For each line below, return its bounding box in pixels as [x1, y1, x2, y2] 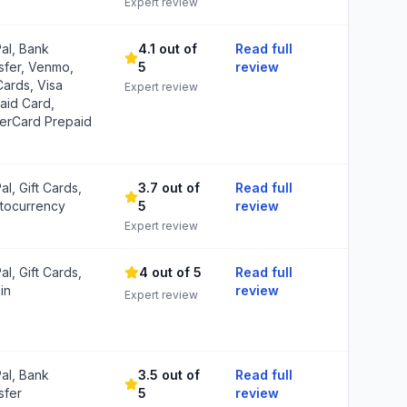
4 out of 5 [139, 264, 202, 280]
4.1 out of [138, 41, 198, 56]
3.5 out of [137, 367, 200, 382]
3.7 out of [137, 180, 200, 195]
